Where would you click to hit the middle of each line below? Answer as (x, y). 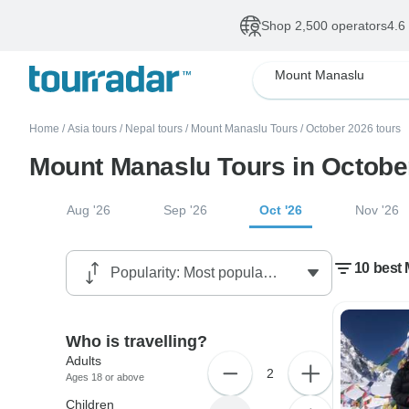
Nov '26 (378, 210)
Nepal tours (154, 129)
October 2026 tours (353, 129)
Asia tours (92, 129)
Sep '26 (185, 210)
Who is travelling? (137, 341)
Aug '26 (88, 210)
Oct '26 (281, 210)
